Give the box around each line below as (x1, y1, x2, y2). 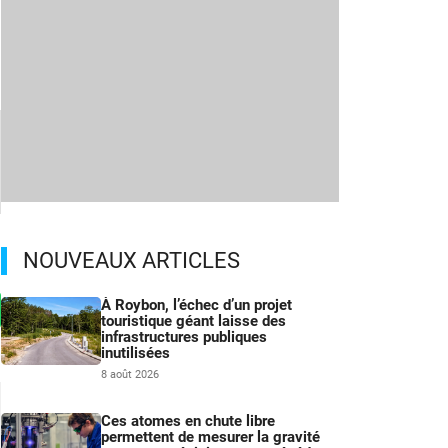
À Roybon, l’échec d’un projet (101, 296, 292, 315)
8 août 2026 (101, 368, 159, 382)
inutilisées (101, 344, 170, 363)
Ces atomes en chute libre (101, 412, 275, 431)
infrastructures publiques (101, 328, 267, 347)
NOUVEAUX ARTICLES (23, 248, 240, 274)
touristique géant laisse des (101, 312, 286, 331)
